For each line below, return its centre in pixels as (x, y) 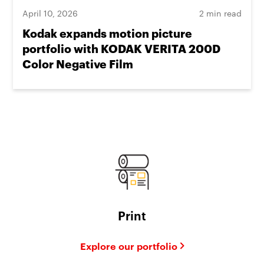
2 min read (220, 13)
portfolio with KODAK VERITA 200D (122, 48)
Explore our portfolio (128, 245)
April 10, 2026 (50, 13)
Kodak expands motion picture (108, 33)
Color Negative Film (78, 63)
